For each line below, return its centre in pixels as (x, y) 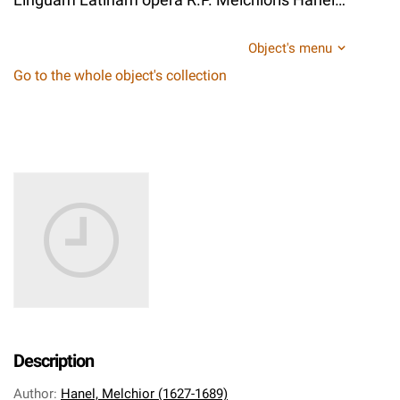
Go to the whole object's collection (120, 75)
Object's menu (290, 48)
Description (54, 361)
